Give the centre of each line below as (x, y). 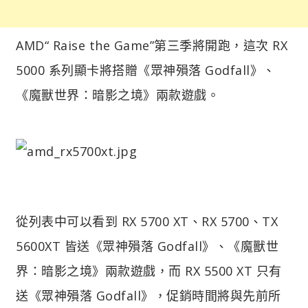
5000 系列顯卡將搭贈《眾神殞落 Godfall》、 (146, 70)
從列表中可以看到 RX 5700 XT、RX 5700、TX (147, 221)
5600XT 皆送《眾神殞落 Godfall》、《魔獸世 (147, 246)
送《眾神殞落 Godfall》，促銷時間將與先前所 (148, 295)
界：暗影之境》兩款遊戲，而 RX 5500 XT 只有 (149, 271)
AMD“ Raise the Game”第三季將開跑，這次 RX (152, 45)
